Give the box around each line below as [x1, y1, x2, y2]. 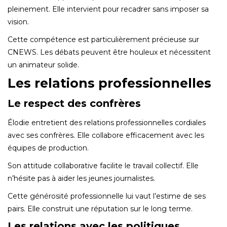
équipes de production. [8, 143, 89, 153]
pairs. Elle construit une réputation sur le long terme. [8, 204, 193, 213]
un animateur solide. [8, 60, 79, 69]
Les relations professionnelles [8, 75, 211, 91]
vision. [8, 17, 29, 26]
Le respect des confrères [8, 97, 141, 109]
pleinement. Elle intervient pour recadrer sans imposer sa [8, 4, 209, 14]
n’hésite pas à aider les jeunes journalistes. [8, 173, 155, 183]
